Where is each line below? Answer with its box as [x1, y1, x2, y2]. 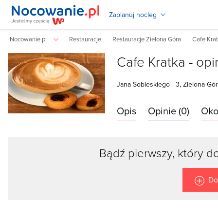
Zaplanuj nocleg [109, 9, 157, 19]
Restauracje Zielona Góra [112, 35, 181, 43]
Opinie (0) [148, 104, 189, 118]
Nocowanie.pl [10, 35, 47, 43]
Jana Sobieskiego [117, 79, 170, 89]
